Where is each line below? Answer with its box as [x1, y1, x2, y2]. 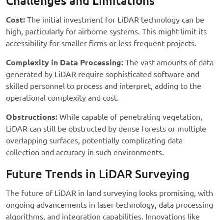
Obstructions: [6, 112, 57, 122]
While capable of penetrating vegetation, [57, 112, 202, 122]
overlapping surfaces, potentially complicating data [6, 136, 183, 145]
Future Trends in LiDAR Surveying [6, 167, 190, 181]
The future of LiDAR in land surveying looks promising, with [6, 189, 213, 198]
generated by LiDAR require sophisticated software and [6, 70, 199, 79]
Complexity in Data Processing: [6, 58, 123, 67]
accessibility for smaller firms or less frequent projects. [6, 39, 196, 48]
